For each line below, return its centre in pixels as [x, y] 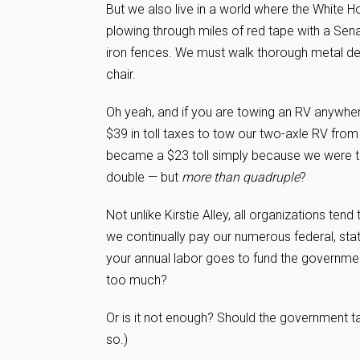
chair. [121, 74]
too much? [137, 280]
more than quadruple [241, 177]
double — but [144, 177]
